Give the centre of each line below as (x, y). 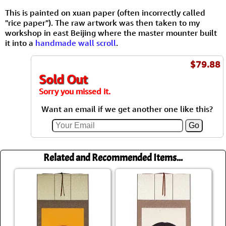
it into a (20, 43)
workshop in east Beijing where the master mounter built (111, 33)
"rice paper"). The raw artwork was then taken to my (102, 23)
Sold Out (63, 79)
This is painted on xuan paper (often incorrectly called (105, 13)
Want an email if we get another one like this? (127, 109)
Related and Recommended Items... (113, 158)
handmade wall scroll (76, 43)
